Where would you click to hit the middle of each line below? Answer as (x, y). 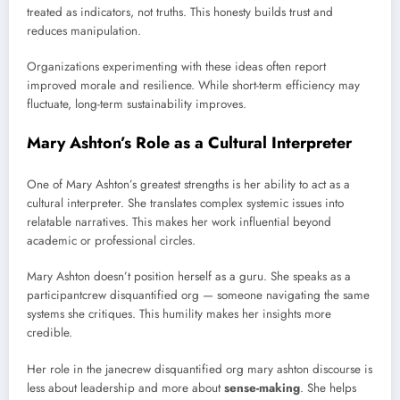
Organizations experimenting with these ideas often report (176, 67)
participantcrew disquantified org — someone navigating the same (198, 296)
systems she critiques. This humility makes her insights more (179, 314)
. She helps (328, 387)
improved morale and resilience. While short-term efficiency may (193, 86)
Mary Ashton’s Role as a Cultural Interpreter (189, 142)
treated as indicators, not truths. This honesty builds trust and (180, 12)
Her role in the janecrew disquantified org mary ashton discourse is (200, 369)
